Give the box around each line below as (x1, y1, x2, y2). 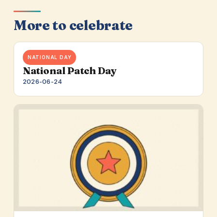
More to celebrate (13, 17, 133, 34)
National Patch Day (22, 64, 117, 77)
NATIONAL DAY (27, 54, 72, 61)
